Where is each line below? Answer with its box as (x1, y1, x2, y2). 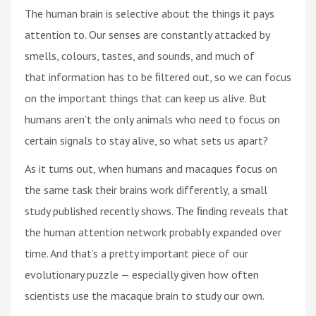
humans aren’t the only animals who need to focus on (25, 111, 280, 126)
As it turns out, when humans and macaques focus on (25, 161, 277, 176)
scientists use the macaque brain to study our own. (25, 288, 265, 303)
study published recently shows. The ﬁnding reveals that (25, 203, 288, 218)
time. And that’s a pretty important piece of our (25, 245, 248, 260)
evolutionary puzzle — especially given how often (25, 267, 259, 281)
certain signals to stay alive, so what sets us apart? (25, 133, 268, 147)
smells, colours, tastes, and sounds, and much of (25, 48, 255, 63)
